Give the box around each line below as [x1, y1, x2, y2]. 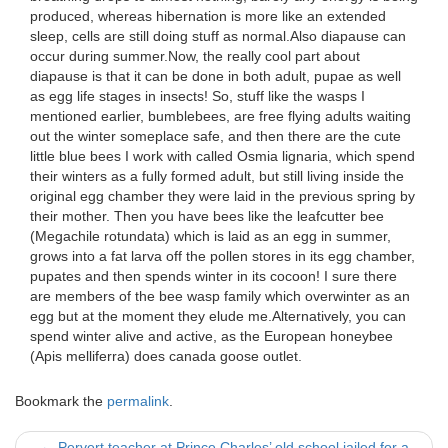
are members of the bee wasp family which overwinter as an [30, 288, 410, 304]
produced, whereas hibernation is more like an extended [30, 8, 386, 24]
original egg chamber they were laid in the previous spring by [30, 188, 415, 204]
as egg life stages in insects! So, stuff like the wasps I [30, 88, 365, 104]
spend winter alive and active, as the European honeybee [30, 328, 393, 344]
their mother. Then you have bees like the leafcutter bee [30, 208, 384, 224]
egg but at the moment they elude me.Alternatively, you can [30, 308, 406, 324]
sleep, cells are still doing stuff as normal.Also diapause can [30, 28, 406, 44]
